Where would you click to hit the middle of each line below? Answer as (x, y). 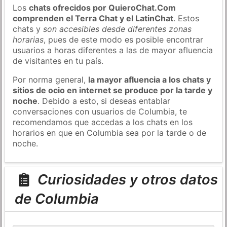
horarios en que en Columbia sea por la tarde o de (110, 133)
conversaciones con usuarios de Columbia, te (100, 111)
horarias (28, 39)
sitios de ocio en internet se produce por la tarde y (113, 90)
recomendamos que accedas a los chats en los (103, 122)
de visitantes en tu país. (58, 61)
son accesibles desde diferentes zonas (118, 29)
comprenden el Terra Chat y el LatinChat (93, 18)
